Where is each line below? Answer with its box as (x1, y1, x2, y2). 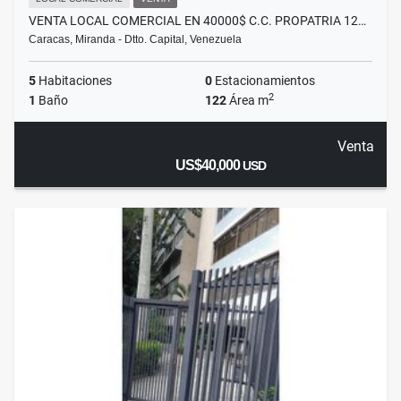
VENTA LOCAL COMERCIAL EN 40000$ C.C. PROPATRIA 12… (29, 13, 366, 29)
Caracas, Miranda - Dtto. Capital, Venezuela (29, 33, 242, 47)
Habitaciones (36, 73, 112, 89)
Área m (226, 93, 269, 108)
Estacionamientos (212, 73, 315, 89)
